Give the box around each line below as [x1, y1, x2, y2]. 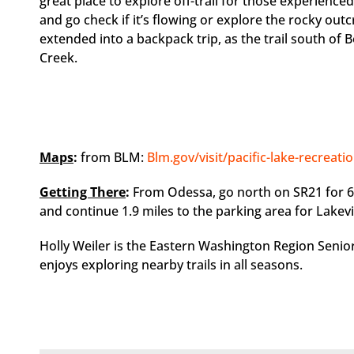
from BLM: [77, 149, 147, 167]
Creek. [40, 49, 87, 67]
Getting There [40, 183, 126, 201]
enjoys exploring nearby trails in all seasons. [40, 256, 303, 274]
